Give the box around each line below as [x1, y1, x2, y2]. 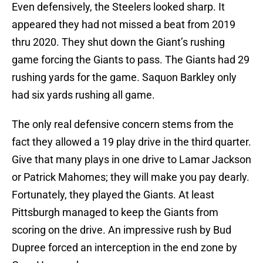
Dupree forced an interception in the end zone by [12, 241, 237, 254]
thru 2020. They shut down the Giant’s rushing [12, 36, 225, 49]
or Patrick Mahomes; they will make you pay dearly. [12, 171, 249, 184]
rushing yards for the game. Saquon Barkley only [12, 71, 237, 84]
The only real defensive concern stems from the [12, 118, 234, 131]
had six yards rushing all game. [12, 89, 155, 102]
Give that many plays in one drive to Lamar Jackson [12, 153, 251, 166]
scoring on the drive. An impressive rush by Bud [12, 224, 231, 237]
